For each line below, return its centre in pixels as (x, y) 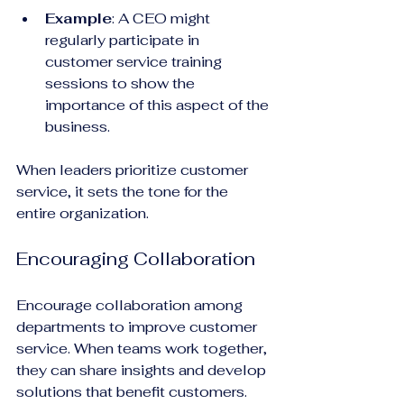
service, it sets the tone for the (124, 191)
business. (79, 126)
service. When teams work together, (143, 348)
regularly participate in (124, 40)
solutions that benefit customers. (132, 391)
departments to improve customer (138, 326)
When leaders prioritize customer (134, 170)
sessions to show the (122, 83)
